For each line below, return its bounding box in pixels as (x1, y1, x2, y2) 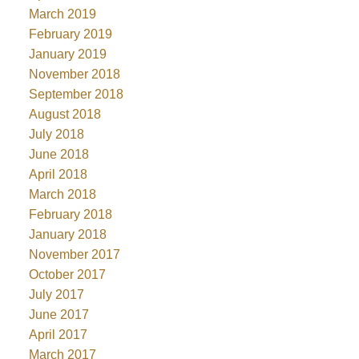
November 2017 (28, 247, 120, 261)
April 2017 (28, 327, 87, 341)
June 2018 (28, 147, 89, 161)
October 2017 (28, 267, 106, 281)
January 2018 (28, 227, 107, 241)
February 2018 (28, 207, 112, 221)
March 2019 (28, 6, 96, 21)
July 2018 (28, 127, 84, 141)
